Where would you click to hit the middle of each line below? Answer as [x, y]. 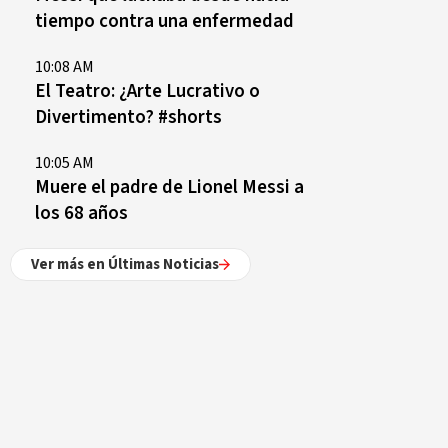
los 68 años [81, 213]
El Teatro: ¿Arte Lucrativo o [147, 91]
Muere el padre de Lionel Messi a [169, 187]
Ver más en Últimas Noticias [125, 264]
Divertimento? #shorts [128, 117]
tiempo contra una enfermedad [164, 21]
